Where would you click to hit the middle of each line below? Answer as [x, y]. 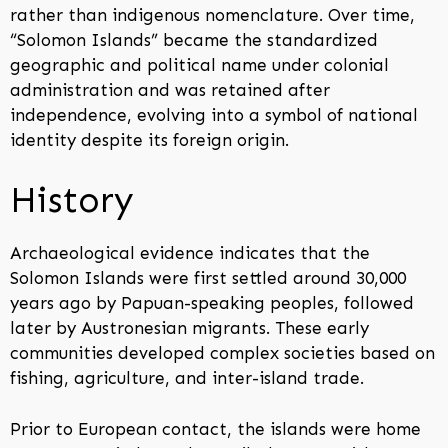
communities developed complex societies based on [222, 353]
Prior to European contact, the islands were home [215, 428]
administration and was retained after [170, 89]
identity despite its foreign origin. [149, 139]
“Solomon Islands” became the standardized [194, 39]
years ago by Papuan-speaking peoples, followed [212, 303]
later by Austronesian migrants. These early [189, 328]
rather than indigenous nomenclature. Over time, [212, 14]
